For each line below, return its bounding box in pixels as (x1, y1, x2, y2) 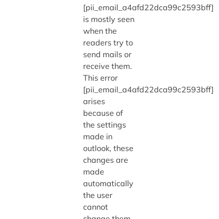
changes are (83, 154, 128, 165)
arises (83, 96, 105, 106)
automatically (83, 178, 133, 188)
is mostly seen (83, 14, 134, 24)
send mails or (83, 49, 131, 59)
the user (83, 190, 112, 200)
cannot (83, 201, 108, 212)
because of (83, 108, 123, 118)
